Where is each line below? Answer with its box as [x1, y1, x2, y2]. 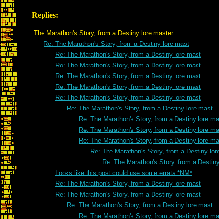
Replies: [32, 11, 58, 19]
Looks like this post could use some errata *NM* [55, 169, 192, 176]
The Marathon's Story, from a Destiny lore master [34, 29, 173, 37]
